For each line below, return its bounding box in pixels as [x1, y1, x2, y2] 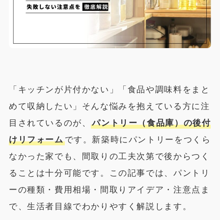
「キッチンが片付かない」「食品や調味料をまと [8, 84, 210, 94]
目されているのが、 [8, 118, 91, 128]
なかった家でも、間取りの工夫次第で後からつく [8, 151, 210, 161]
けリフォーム [8, 135, 64, 144]
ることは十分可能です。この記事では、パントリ [8, 168, 210, 178]
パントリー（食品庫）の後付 [92, 118, 211, 128]
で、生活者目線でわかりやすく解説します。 [8, 201, 192, 211]
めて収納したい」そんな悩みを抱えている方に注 [8, 101, 210, 111]
